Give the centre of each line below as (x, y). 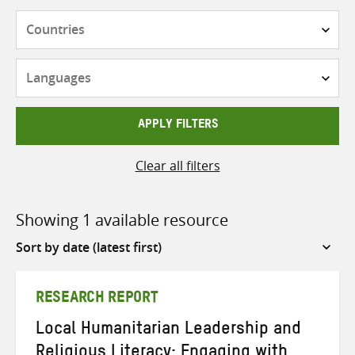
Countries (206, 19)
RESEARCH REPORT (97, 300)
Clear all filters (177, 165)
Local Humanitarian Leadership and (168, 331)
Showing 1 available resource (122, 219)
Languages (209, 68)
